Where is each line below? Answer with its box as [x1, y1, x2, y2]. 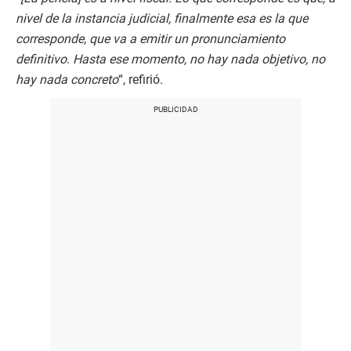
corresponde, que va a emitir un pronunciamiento [16, 31, 285, 46]
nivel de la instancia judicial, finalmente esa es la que [16, 11, 308, 26]
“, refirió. [118, 72, 163, 87]
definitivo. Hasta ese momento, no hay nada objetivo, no [16, 52, 325, 67]
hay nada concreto [16, 72, 118, 87]
